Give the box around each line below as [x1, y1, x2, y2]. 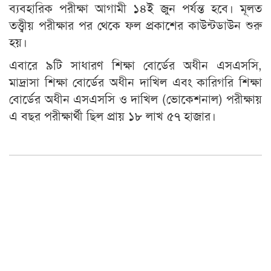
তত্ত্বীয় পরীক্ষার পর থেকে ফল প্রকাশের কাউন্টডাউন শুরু [9, 16, 262, 34]
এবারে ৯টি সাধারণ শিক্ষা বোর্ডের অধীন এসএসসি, [9, 56, 262, 74]
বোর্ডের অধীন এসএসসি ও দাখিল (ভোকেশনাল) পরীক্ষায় [9, 90, 262, 108]
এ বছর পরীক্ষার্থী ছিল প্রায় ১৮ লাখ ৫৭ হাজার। [9, 106, 216, 125]
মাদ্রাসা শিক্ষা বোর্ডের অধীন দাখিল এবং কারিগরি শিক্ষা [9, 73, 262, 91]
